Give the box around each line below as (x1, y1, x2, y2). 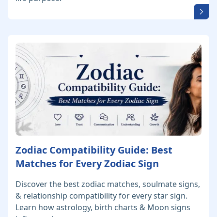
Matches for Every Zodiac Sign (15, 157, 159, 170)
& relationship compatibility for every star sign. (15, 190, 187, 201)
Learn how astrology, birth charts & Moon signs (15, 202, 190, 213)
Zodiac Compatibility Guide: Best (15, 143, 172, 157)
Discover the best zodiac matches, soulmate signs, (15, 179, 200, 190)
